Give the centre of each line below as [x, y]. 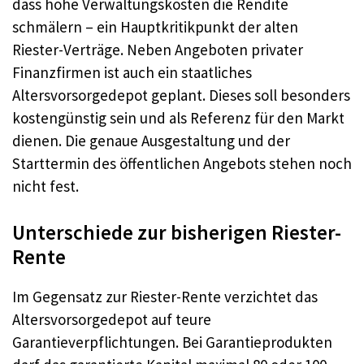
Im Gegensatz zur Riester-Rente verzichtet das [165, 297]
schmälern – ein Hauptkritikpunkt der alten [155, 26]
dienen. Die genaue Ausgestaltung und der [151, 140]
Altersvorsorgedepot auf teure [112, 319]
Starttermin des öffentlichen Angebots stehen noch [182, 163]
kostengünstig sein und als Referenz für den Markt [178, 117]
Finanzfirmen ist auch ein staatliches [132, 72]
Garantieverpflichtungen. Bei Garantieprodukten [172, 342]
